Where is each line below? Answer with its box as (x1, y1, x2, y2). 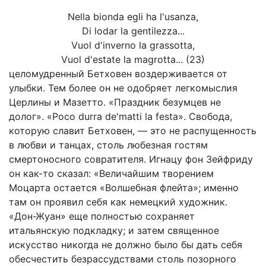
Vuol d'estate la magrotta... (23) (61, 53, 205, 65)
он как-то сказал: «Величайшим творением (9, 167, 214, 179)
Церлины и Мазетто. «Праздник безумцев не (9, 96, 221, 108)
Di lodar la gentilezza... (81, 25, 185, 37)
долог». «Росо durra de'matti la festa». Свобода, (9, 110, 232, 122)
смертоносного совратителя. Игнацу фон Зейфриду (9, 153, 253, 165)
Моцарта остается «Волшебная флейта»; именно (9, 182, 239, 194)
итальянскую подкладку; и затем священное (9, 224, 219, 236)
